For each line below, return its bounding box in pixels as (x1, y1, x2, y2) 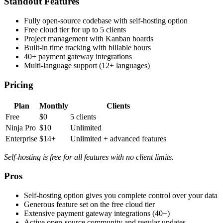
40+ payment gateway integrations (24, 52, 132, 61)
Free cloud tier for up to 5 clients (24, 25, 126, 34)
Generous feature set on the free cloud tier (24, 200, 155, 209)
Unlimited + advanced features (70, 134, 166, 143)
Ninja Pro (5, 123, 36, 132)
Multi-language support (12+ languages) (24, 61, 150, 70)
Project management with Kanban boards (24, 34, 153, 43)
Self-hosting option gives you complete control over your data (24, 191, 218, 200)
